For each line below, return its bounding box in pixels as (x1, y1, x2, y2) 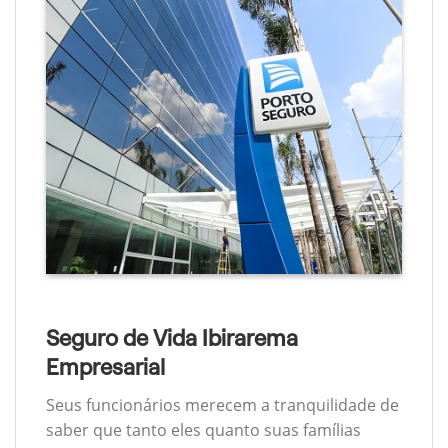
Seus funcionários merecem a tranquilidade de (46, 394, 399, 417)
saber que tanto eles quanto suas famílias (46, 419, 361, 442)
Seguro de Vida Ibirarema (46, 325, 298, 351)
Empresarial (46, 354, 165, 380)
